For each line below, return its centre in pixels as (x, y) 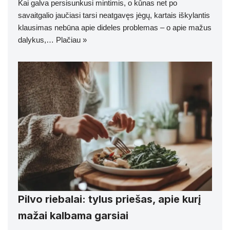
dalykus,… (37, 40)
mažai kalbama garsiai (73, 215)
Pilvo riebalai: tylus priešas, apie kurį (109, 199)
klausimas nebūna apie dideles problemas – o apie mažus (115, 27)
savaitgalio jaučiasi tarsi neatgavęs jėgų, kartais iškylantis (114, 15)
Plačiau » (71, 40)
